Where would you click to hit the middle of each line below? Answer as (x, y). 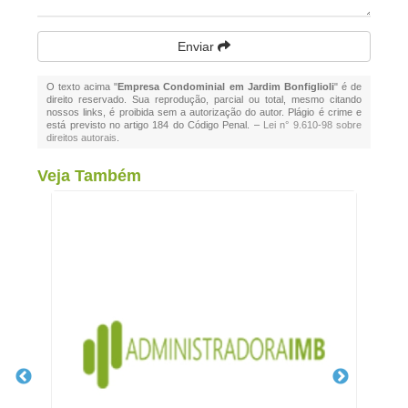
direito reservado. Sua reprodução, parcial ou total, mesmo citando (204, 99)
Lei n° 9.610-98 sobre (312, 125)
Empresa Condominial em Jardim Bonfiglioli (226, 87)
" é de (347, 87)
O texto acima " (82, 87)
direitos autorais (82, 138)
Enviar (198, 46)
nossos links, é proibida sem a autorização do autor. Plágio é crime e (204, 112)
